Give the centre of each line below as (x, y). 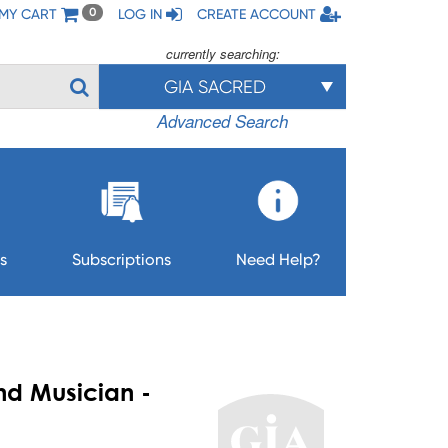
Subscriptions (121, 259)
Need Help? (278, 259)
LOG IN (140, 14)
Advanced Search (223, 121)
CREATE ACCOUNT (256, 14)
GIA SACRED (214, 86)
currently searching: (222, 53)
